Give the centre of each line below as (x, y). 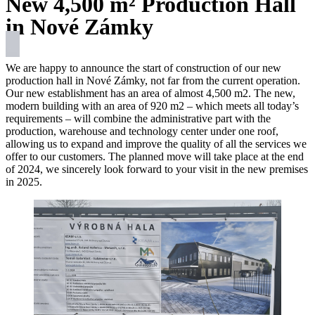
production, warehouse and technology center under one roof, (142, 131)
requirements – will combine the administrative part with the (138, 119)
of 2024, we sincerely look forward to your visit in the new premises (157, 169)
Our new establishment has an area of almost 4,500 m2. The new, (150, 94)
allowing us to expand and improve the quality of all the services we (156, 144)
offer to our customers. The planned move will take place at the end (155, 157)
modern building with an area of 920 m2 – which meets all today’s (152, 106)
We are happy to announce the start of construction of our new (143, 68)
